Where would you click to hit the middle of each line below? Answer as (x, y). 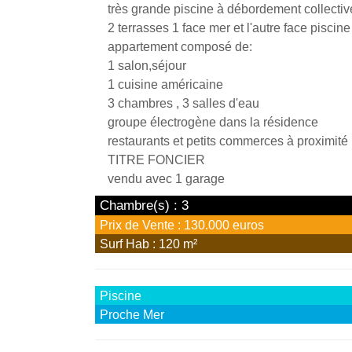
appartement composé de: (180, 46)
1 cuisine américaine (166, 84)
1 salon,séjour (147, 65)
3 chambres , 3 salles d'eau (184, 103)
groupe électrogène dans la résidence (213, 122)
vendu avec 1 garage (167, 178)
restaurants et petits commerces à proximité (228, 141)
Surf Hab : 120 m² (149, 244)
